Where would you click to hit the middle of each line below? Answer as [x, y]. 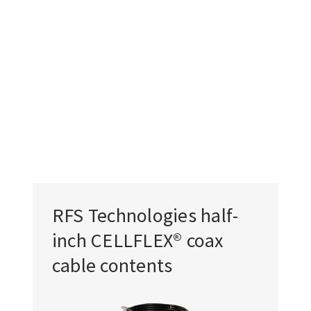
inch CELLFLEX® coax [137, 241]
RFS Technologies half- [145, 216]
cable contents [112, 266]
